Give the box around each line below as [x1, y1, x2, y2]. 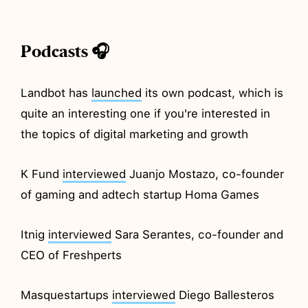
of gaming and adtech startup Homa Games [21, 187, 260, 201]
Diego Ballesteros [175, 287, 275, 302]
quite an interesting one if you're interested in [21, 106, 271, 120]
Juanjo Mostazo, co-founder [126, 166, 285, 181]
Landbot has [21, 85, 92, 100]
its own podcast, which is [142, 85, 284, 100]
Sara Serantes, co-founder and [111, 227, 284, 241]
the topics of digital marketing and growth [21, 126, 249, 141]
